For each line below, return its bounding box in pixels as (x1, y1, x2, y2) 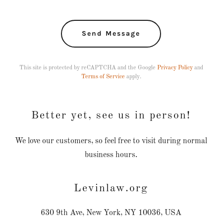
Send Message (82, 29, 140, 38)
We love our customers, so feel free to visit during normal (15, 137, 207, 145)
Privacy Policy (157, 64, 193, 71)
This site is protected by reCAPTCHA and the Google (19, 64, 157, 71)
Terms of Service (81, 73, 125, 80)
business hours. (85, 151, 137, 159)
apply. (124, 73, 141, 80)
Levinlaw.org (74, 182, 148, 194)
